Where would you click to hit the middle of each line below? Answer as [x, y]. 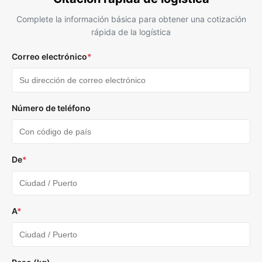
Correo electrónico [49, 57]
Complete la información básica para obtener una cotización [131, 19]
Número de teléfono [51, 108]
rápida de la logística [131, 32]
